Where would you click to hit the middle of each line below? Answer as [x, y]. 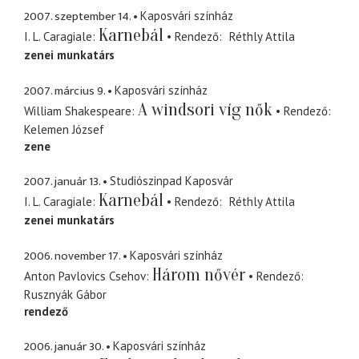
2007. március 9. [65, 91]
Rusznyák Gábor [65, 294]
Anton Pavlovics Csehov [85, 276]
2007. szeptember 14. [77, 17]
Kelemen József [64, 129]
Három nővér [199, 274]
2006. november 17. [72, 256]
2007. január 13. [62, 182]
